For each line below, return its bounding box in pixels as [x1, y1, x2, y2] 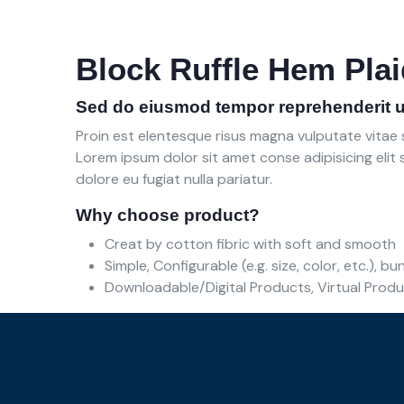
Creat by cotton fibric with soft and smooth [105, 234, 396, 253]
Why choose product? [76, 205, 260, 225]
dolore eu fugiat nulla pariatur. [76, 169, 272, 188]
